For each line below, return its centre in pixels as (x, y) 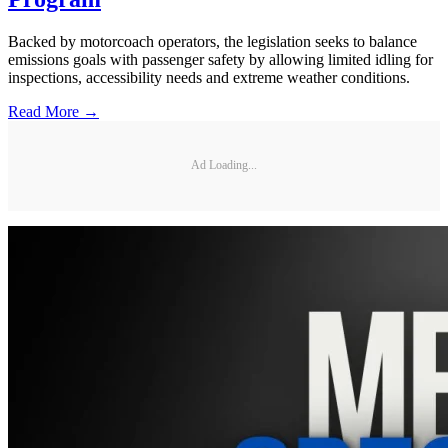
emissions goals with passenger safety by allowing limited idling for (220, 59)
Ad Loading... (224, 165)
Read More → (53, 111)
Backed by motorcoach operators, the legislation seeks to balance (212, 41)
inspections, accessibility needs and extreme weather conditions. (209, 77)
